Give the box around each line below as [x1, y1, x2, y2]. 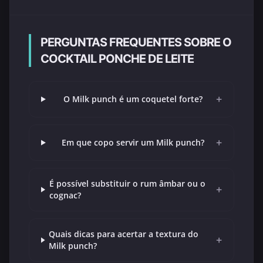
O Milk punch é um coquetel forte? [63, 93, 203, 104]
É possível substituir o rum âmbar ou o [49, 178, 205, 189]
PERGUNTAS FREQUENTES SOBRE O [41, 35, 231, 49]
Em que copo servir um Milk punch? [61, 137, 204, 148]
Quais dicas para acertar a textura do [49, 228, 199, 240]
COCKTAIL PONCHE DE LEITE [41, 52, 194, 66]
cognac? [49, 190, 81, 201]
